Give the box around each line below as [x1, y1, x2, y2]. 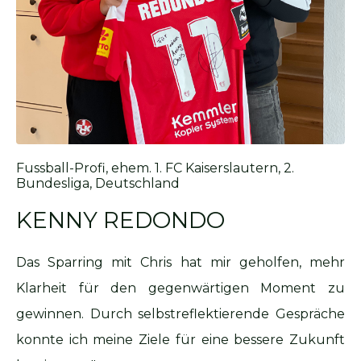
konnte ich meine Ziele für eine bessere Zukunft [16, 331, 345, 347]
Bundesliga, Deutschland [16, 175, 180, 191]
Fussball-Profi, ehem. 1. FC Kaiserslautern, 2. [16, 160, 294, 176]
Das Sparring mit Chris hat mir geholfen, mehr [16, 254, 345, 270]
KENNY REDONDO [16, 205, 225, 234]
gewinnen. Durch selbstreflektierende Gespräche [16, 305, 345, 322]
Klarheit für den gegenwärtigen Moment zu [16, 280, 345, 296]
